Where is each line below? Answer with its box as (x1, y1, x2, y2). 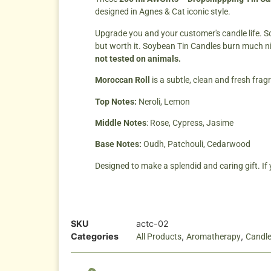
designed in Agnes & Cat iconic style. (95, 7, 230, 17)
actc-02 (136, 218, 169, 229)
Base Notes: (95, 139, 142, 149)
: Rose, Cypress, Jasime (146, 117, 235, 128)
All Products (136, 232, 181, 242)
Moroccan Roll (95, 75, 150, 85)
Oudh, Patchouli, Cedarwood (142, 139, 252, 149)
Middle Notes (95, 117, 146, 128)
